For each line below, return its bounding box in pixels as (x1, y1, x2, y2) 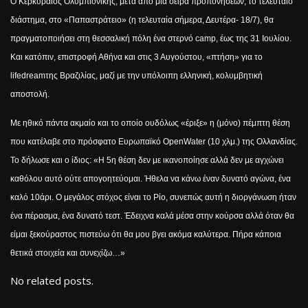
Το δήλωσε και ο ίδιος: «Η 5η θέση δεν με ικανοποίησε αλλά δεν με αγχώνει (10, 155, 284, 165)
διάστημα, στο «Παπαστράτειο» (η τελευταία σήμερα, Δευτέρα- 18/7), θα (10, 14, 274, 25)
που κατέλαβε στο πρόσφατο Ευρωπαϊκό (10, 136, 163, 146)
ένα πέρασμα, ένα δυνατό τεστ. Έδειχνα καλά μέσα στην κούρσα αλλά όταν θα (10, 210, 294, 221)
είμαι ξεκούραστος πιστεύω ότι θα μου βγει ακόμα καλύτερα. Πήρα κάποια (10, 229, 281, 239)
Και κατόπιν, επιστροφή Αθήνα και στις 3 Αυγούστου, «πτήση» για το (10, 52, 263, 62)
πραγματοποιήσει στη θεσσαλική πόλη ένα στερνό (10, 33, 195, 43)
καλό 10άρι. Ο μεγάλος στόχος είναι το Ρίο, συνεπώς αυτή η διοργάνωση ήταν (10, 192, 296, 202)
